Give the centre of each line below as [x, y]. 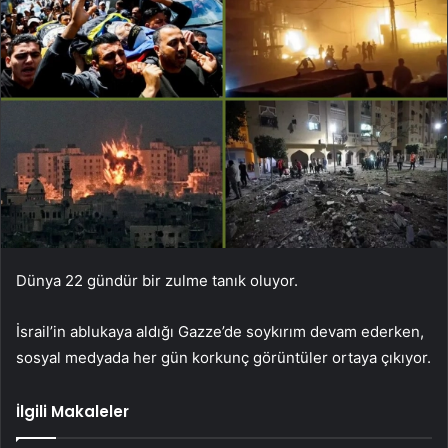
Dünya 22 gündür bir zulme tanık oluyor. [157, 280]
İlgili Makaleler [72, 411]
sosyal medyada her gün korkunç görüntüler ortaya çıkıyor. [223, 357]
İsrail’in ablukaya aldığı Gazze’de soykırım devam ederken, [220, 331]
